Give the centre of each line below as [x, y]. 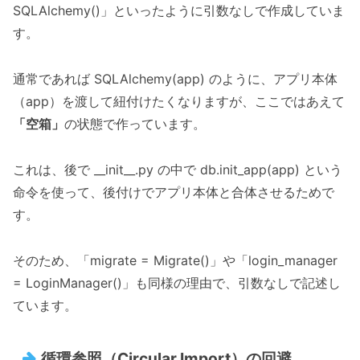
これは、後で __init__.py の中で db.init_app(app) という [178, 169]
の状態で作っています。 [135, 124]
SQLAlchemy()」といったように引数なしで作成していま [179, 11]
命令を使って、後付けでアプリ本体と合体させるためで [174, 192]
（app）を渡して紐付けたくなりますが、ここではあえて [179, 102]
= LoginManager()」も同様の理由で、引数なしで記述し [177, 282]
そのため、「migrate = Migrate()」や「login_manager [175, 260]
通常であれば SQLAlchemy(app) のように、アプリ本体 [175, 79]
